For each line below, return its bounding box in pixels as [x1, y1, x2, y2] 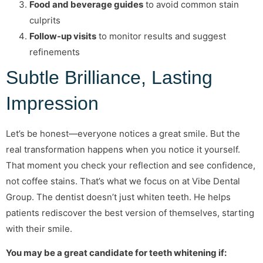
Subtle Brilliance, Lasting [6, 66, 213, 88]
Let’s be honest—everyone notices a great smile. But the [6, 127, 240, 139]
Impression [6, 92, 99, 114]
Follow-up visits [29, 30, 96, 42]
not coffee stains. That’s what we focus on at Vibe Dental [6, 175, 240, 187]
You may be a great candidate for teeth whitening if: [6, 247, 227, 259]
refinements [29, 46, 80, 58]
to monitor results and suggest [96, 30, 226, 42]
